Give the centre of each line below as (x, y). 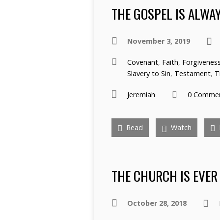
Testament (192, 73)
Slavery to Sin (149, 73)
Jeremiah (141, 95)
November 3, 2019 (159, 41)
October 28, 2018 (157, 203)
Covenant (143, 62)
